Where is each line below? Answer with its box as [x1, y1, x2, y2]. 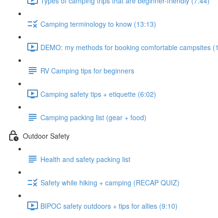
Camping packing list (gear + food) [40, 112, 146, 122]
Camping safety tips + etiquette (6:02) [40, 89, 156, 99]
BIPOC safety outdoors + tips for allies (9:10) [40, 200, 178, 211]
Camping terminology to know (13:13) [40, 18, 156, 29]
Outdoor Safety [23, 130, 70, 141]
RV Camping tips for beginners [40, 65, 134, 75]
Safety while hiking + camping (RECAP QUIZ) [40, 177, 180, 187]
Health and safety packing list [40, 154, 130, 164]
